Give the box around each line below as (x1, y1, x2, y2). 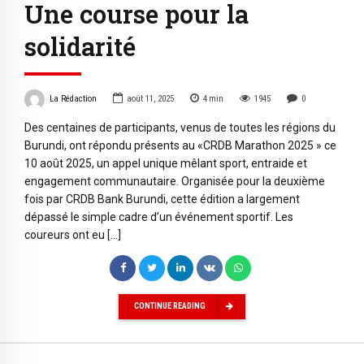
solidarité (24, 30, 136, 63)
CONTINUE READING (134, 301, 206, 312)
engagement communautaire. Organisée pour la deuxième (24, 174, 325, 188)
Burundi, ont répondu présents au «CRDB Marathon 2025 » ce (24, 138, 336, 152)
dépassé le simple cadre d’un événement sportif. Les (24, 210, 293, 223)
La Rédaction (49, 93, 97, 105)
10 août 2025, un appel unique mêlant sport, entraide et (24, 156, 307, 170)
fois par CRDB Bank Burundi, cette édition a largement (24, 192, 300, 206)
